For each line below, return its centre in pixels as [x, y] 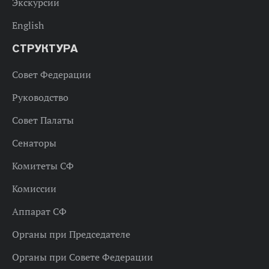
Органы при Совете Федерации [83, 257]
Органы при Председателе [71, 234]
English [28, 25]
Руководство [40, 97]
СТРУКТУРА [45, 48]
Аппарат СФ [39, 211]
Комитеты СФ [43, 165]
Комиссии [34, 188]
